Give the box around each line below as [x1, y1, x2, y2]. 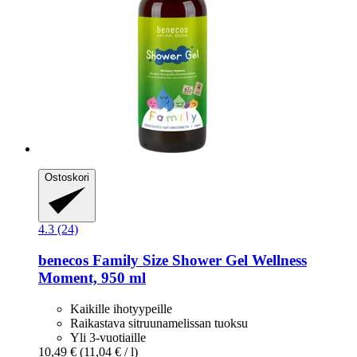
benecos [38, 252, 88, 269]
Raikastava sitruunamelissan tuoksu [70, 316, 248, 330]
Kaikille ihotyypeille [70, 301, 172, 316]
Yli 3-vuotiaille [70, 330, 146, 344]
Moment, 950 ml [38, 269, 146, 287]
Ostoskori [45, 171, 89, 183]
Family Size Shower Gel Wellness [88, 252, 307, 269]
